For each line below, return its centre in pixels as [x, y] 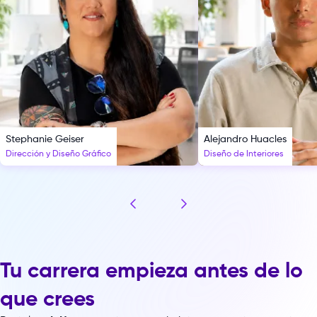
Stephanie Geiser [45, 140]
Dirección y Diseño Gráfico [58, 155]
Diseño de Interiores [244, 155]
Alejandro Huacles [245, 140]
